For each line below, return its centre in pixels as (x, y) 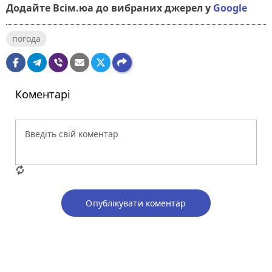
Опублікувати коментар (136, 203)
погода (26, 38)
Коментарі (43, 94)
